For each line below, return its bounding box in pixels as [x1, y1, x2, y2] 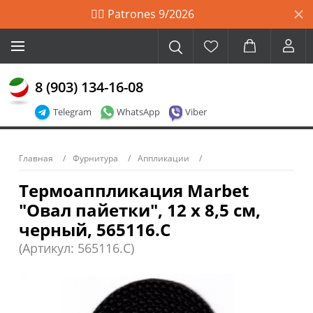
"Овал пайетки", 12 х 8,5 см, [19, 198, 261, 221]
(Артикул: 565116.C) [19, 240, 134, 256]
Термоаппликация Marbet [19, 179, 249, 202]
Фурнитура [73, 152, 118, 164]
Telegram [53, 105, 92, 118]
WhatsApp [117, 105, 160, 118]
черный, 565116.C [19, 218, 170, 241]
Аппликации [138, 152, 189, 164]
